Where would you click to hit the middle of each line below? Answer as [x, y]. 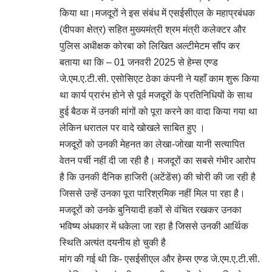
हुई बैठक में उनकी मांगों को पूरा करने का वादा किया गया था [158, 111]
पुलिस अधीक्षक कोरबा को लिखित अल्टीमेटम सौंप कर [150, 46]
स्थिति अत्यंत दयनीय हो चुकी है [113, 243]
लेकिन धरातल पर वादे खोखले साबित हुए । [132, 128]
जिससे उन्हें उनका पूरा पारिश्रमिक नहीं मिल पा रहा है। [152, 193]
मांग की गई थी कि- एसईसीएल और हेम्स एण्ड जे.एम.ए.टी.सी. [160, 259]
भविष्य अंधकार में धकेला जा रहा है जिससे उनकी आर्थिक [154, 226]
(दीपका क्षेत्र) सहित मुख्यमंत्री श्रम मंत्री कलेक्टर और [153, 29]
